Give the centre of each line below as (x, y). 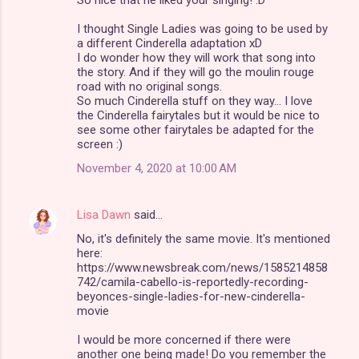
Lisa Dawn (104, 214)
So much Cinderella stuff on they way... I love (195, 101)
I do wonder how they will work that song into (196, 57)
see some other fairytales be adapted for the (196, 129)
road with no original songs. (149, 86)
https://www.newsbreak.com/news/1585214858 (202, 267)
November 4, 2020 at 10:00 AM (157, 168)
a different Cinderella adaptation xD (169, 43)
